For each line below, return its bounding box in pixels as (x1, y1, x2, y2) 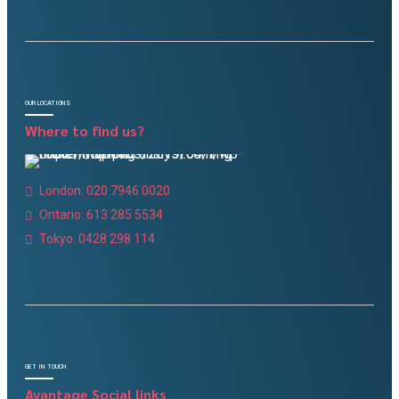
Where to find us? (25, 121, 144, 141)
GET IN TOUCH (25, 362, 67, 371)
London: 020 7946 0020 (39, 183, 170, 199)
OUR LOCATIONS (25, 98, 70, 107)
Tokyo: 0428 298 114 (39, 232, 155, 247)
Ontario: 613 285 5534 (39, 208, 163, 223)
